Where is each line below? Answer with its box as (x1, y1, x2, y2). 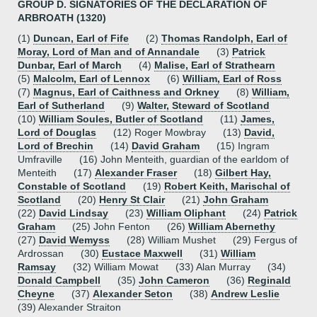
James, (241, 113, 275, 125)
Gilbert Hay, (215, 167, 271, 178)
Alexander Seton (93, 288, 173, 299)
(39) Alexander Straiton (18, 301, 121, 313)
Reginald (248, 275, 291, 286)
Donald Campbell (18, 275, 100, 286)
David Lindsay (39, 207, 108, 219)
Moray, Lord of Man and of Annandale (18, 46, 200, 57)
